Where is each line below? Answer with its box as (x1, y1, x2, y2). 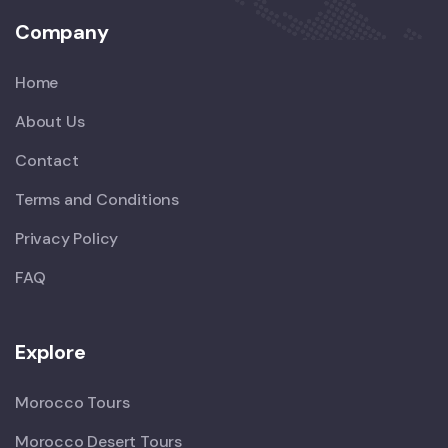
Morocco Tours (15, 391, 130, 413)
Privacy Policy (15, 227, 119, 249)
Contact (15, 149, 79, 171)
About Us (15, 110, 85, 132)
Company (15, 18, 109, 45)
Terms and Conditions (15, 188, 179, 210)
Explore (15, 338, 86, 365)
